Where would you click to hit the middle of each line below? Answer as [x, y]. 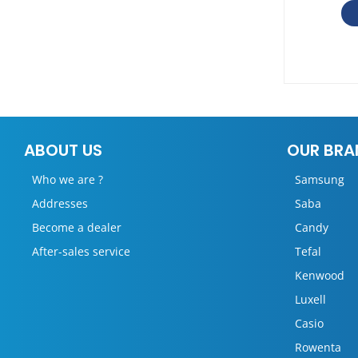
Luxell [310, 299]
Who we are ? [68, 179]
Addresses [60, 203]
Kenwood [319, 275]
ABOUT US [63, 150]
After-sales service [81, 251]
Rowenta [318, 347]
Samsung [319, 179]
